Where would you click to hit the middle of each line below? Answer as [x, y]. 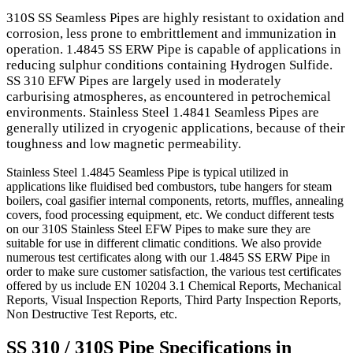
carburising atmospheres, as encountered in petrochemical [169, 97]
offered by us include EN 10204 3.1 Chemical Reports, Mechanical [174, 286]
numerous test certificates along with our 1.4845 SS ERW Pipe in [168, 258]
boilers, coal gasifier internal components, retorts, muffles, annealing [175, 201]
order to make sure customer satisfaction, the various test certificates [174, 272]
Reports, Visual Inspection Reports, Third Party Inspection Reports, [174, 300]
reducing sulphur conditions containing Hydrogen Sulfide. [169, 65]
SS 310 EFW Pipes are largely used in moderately [144, 81]
